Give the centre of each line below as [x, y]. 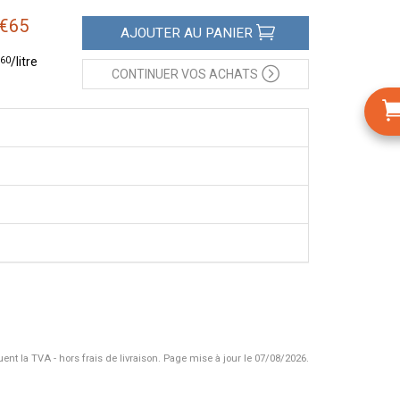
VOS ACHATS [218, 74]
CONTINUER [145, 74]
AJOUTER [150, 33]
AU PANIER [216, 33]
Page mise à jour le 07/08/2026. [235, 358]
